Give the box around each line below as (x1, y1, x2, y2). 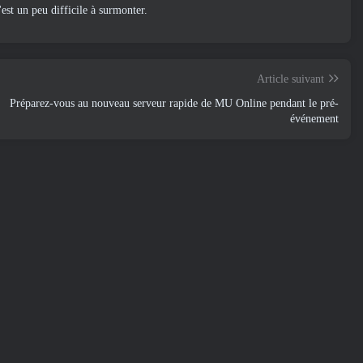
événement (290, 113, 339, 125)
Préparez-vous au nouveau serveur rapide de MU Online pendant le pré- (10, 97, 339, 109)
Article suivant (257, 73, 324, 85)
